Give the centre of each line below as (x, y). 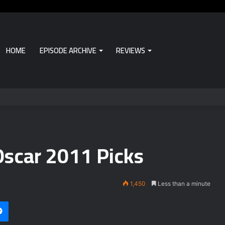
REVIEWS (131, 50)
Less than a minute (183, 184)
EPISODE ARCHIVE (68, 50)
